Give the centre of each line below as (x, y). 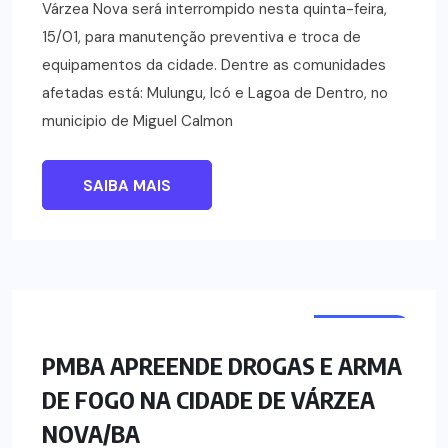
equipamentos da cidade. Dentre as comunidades (214, 65)
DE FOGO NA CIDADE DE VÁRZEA (208, 399)
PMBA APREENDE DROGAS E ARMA (222, 365)
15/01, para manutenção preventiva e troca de (201, 37)
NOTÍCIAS (362, 329)
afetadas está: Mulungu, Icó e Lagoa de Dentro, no (215, 93)
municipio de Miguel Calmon (137, 121)
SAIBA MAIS (127, 186)
